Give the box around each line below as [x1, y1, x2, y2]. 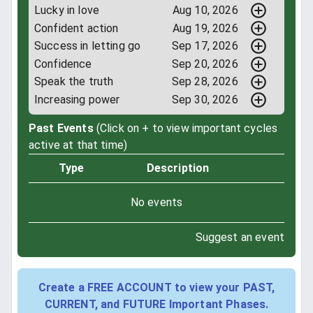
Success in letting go [34, 39, 141, 53]
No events [130, 195, 183, 209]
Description [146, 161, 210, 175]
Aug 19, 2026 [172, 21, 238, 35]
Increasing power [34, 92, 120, 106]
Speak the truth [34, 75, 114, 89]
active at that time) [29, 138, 128, 152]
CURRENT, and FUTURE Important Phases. [44, 297, 269, 311]
